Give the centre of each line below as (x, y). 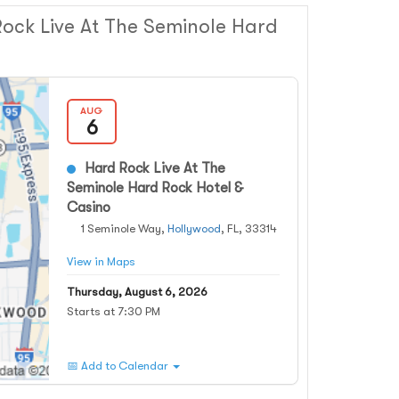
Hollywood (194, 228)
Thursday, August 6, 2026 (137, 292)
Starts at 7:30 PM (114, 311)
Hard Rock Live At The (155, 168)
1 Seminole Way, (124, 228)
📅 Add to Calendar (119, 366)
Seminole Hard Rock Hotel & (155, 188)
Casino (89, 208)
